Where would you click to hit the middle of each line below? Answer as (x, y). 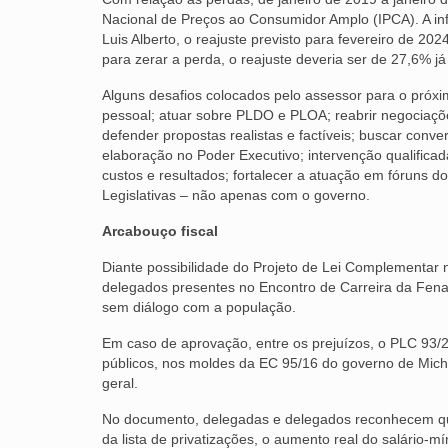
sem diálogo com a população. (199, 306)
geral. (120, 382)
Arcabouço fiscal (160, 230)
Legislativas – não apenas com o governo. (236, 194)
